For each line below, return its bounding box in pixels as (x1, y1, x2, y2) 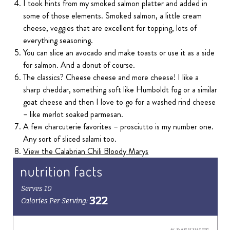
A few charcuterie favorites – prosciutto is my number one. (23, 121, 214, 133)
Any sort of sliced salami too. (23, 133, 117, 145)
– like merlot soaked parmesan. (23, 108, 124, 121)
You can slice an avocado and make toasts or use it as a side (23, 47, 215, 59)
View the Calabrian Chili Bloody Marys (23, 145, 149, 158)
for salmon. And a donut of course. (23, 59, 136, 71)
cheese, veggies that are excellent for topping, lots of (23, 22, 197, 34)
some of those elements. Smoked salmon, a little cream (23, 10, 202, 22)
